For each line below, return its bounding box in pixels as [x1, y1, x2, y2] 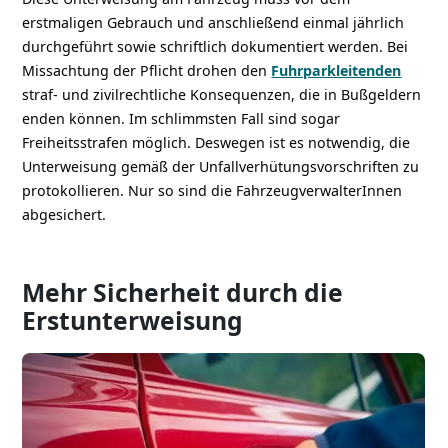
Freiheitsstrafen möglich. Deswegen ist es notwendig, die [22, 132, 411, 152]
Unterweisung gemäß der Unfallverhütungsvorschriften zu [22, 156, 420, 176]
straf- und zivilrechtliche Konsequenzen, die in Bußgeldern [22, 84, 422, 104]
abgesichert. [22, 204, 107, 224]
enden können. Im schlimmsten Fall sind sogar [22, 108, 341, 128]
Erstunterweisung [22, 303, 244, 337]
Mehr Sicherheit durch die [22, 275, 344, 309]
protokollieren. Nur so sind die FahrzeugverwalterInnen [22, 180, 403, 200]
